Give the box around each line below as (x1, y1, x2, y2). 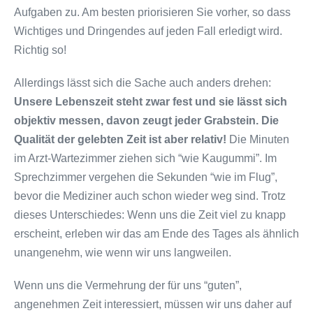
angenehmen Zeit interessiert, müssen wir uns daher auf (14, 298, 291, 310)
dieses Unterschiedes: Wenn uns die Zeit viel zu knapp (14, 208, 286, 221)
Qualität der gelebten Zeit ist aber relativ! (14, 133, 226, 145)
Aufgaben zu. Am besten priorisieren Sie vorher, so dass (14, 6, 291, 18)
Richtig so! (14, 43, 66, 56)
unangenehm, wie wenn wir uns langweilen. (14, 246, 231, 259)
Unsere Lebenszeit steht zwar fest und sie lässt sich (14, 95, 287, 108)
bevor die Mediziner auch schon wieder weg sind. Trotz (14, 189, 286, 202)
